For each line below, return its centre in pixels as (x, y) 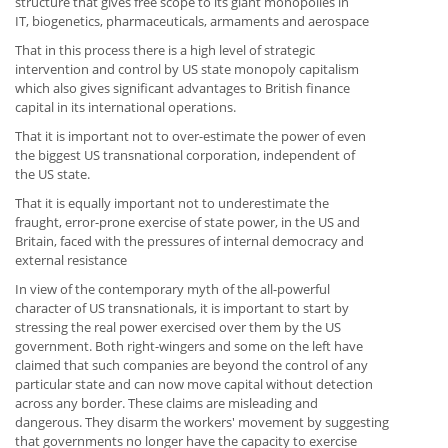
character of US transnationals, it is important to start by (182, 308)
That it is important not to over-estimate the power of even (190, 136)
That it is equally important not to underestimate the (172, 203)
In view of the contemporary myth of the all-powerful (172, 289)
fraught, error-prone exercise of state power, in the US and (187, 222)
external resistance (71, 260)
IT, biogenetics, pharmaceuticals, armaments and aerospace (192, 21)
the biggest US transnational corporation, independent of (185, 155)
